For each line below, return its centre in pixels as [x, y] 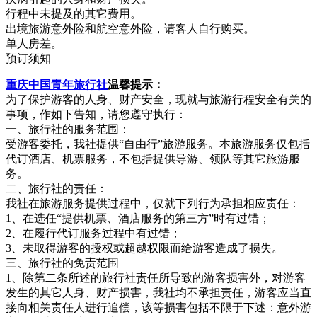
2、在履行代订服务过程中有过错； [93, 233]
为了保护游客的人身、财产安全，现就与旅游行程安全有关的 [158, 99]
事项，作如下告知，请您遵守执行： [96, 114]
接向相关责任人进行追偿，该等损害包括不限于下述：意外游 [158, 307]
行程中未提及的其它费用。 [74, 13]
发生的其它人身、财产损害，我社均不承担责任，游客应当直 [158, 292]
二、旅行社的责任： [57, 188]
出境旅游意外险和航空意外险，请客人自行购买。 [130, 28]
